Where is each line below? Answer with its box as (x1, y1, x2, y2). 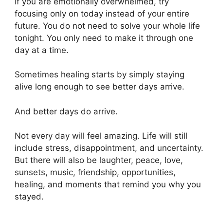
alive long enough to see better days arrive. (15, 82, 184, 92)
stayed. (15, 192, 44, 202)
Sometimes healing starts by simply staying (15, 70, 184, 80)
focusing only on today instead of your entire (15, 8, 189, 18)
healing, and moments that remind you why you (15, 180, 201, 190)
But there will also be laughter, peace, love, (15, 155, 183, 165)
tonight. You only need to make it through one (15, 33, 193, 43)
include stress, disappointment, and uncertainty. (15, 143, 203, 153)
